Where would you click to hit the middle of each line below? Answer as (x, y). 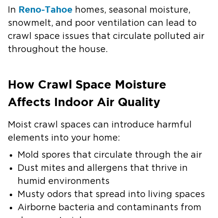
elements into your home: (64, 138)
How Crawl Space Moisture (87, 84)
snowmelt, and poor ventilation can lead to (102, 23)
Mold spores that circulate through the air (110, 155)
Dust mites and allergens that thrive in (103, 168)
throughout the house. (58, 50)
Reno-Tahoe (45, 9)
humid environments (64, 182)
